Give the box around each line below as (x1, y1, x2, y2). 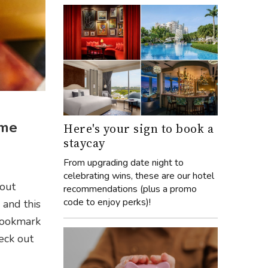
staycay (63, 134, 105, 151)
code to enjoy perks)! (63, 195, 151, 209)
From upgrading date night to (63, 156, 184, 169)
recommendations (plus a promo (63, 182, 197, 196)
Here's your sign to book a (63, 120, 214, 137)
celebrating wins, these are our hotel (63, 169, 214, 182)
